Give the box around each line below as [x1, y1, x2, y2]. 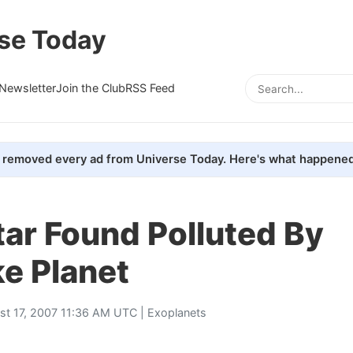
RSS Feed [125, 80, 175, 95]
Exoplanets [147, 305, 206, 319]
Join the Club [56, 80, 125, 95]
